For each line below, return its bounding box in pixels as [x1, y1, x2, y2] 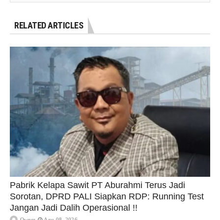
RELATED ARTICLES [14, 20, 83, 31]
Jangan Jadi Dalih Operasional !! [10, 203, 137, 213]
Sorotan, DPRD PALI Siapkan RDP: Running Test [10, 192, 204, 202]
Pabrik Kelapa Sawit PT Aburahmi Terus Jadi [10, 180, 185, 191]
